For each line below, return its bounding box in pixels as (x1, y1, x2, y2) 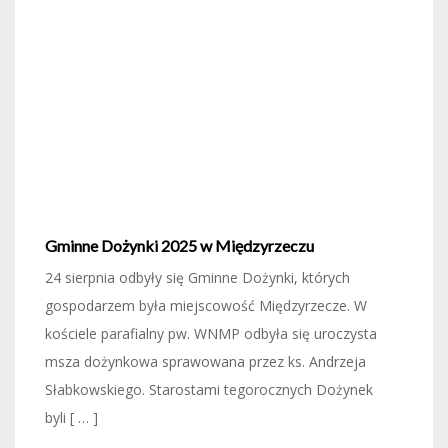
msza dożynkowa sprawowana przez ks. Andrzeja (45, 352, 366, 372)
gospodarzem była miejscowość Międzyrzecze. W (45, 296, 367, 316)
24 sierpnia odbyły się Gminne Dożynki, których (45, 268, 350, 288)
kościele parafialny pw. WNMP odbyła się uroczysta (45, 324, 377, 344)
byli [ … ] (45, 408, 98, 428)
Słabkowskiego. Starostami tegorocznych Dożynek (45, 380, 373, 400)
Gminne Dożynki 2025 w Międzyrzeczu (45, 236, 314, 256)
